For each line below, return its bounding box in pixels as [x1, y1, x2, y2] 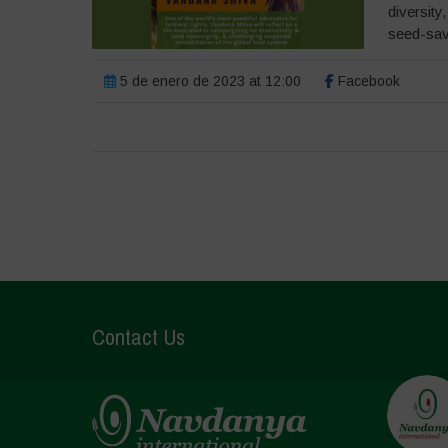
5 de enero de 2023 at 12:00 [115, 73, 301, 89]
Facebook [333, 73, 400, 89]
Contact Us [91, 322, 185, 352]
